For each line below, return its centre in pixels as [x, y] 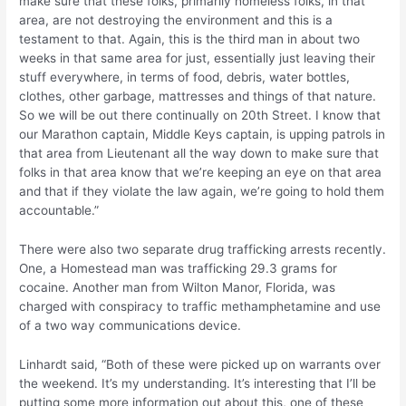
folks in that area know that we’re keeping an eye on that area [201, 172]
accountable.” [59, 210]
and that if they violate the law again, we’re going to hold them [202, 191]
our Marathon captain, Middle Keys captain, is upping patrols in [203, 134]
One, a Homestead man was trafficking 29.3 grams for [179, 268]
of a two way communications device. [132, 325]
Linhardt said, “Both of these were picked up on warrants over [200, 364]
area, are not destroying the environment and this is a [176, 19]
